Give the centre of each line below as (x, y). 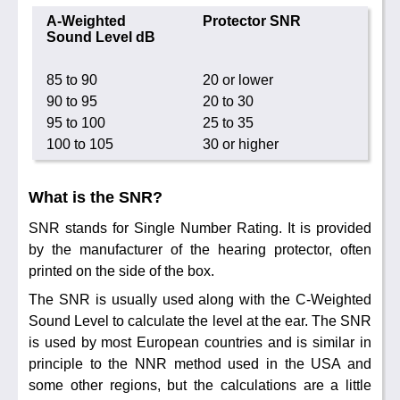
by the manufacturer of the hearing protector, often (200, 250)
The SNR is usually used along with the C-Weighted (200, 300)
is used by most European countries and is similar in (200, 343)
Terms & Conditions (113, 48)
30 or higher (241, 144)
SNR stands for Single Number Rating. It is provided (200, 229)
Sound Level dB (101, 37)
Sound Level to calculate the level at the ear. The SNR (200, 321)
